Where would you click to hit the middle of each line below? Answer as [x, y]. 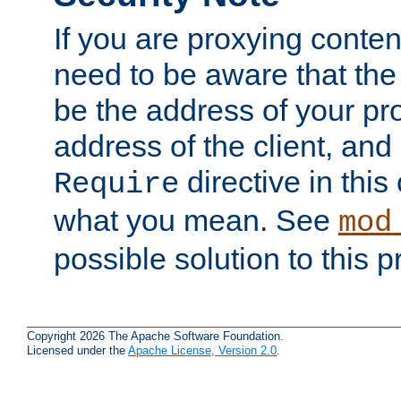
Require [116, 184]
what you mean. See [196, 220]
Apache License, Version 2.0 [202, 351]
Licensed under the [77, 351]
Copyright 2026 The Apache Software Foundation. [155, 337]
